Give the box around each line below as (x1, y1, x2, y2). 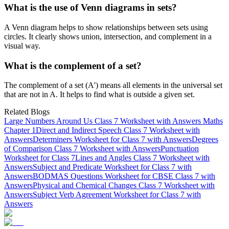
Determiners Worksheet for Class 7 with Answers (33, 135, 192, 144)
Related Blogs (4, 107, 50, 117)
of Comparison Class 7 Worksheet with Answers (4, 144, 161, 153)
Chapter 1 (4, 126, 36, 135)
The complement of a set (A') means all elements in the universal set (4, 81, 222, 90)
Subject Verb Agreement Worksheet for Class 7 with (33, 190, 201, 199)
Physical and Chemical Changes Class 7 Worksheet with (33, 181, 215, 190)
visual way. (4, 41, 40, 51)
